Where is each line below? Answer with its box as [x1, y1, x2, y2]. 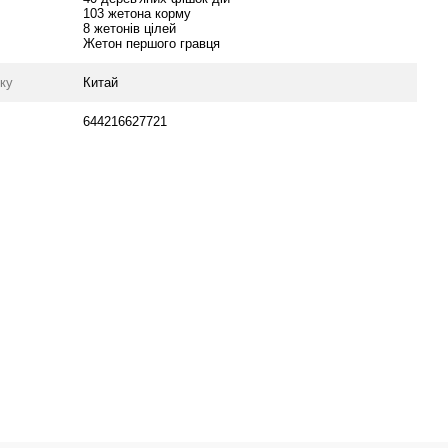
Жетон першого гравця [83, 36, 221, 51]
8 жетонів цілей [83, 21, 177, 36]
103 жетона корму [83, 6, 192, 21]
